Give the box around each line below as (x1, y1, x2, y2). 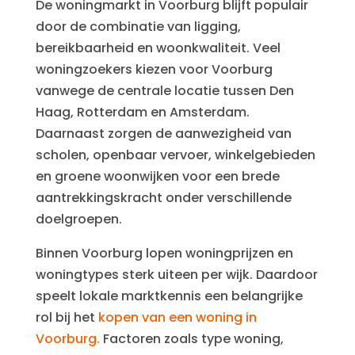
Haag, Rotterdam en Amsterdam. (35, 102, 250, 121)
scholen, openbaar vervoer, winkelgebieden (35, 145, 315, 164)
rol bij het (35, 307, 98, 326)
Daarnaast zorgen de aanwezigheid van (35, 124, 292, 143)
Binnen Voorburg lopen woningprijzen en (35, 243, 293, 262)
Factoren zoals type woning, (99, 329, 284, 348)
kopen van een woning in (97, 307, 257, 326)
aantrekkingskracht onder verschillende (35, 188, 292, 207)
